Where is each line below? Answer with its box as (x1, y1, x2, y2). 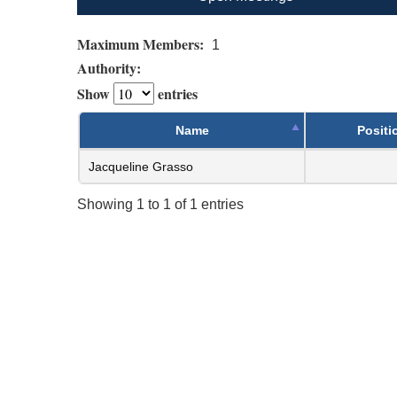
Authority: (77, 57, 145, 78)
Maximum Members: (77, 33, 208, 54)
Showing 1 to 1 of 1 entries (77, 196, 244, 212)
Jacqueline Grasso (89, 159, 193, 174)
